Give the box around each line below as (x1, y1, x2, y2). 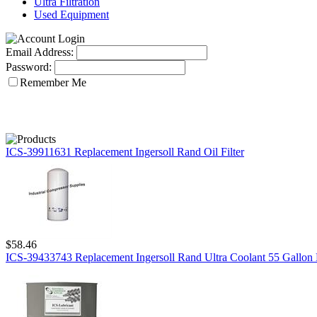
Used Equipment (34, 8, 109, 21)
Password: (6, 61, 52, 73)
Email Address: (6, 46, 74, 58)
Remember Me (20, 76, 86, 88)
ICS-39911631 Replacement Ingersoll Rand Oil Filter (6, 146, 244, 158)
